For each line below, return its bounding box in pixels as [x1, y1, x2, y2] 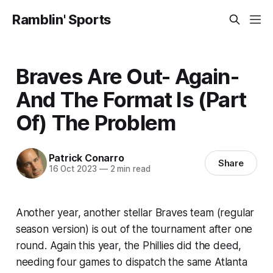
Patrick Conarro [48, 152, 124, 165]
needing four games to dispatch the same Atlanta [15, 255, 247, 268]
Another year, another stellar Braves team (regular [15, 206, 255, 219]
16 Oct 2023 [48, 164, 97, 174]
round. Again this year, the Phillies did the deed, [15, 239, 242, 252]
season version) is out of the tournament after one [15, 222, 253, 235]
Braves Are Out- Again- [15, 63, 239, 89]
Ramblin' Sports [12, 12, 112, 27]
